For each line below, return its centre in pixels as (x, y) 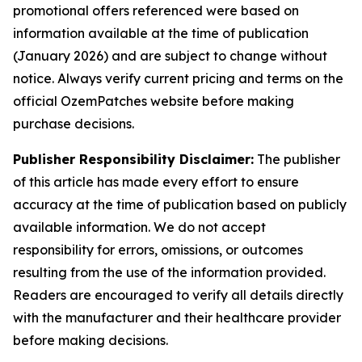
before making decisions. (90, 340)
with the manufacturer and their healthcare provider (177, 318)
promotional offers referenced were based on (156, 11)
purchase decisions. (74, 124)
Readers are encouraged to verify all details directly (178, 295)
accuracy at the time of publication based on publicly (180, 204)
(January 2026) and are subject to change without (170, 56)
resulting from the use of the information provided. (169, 272)
